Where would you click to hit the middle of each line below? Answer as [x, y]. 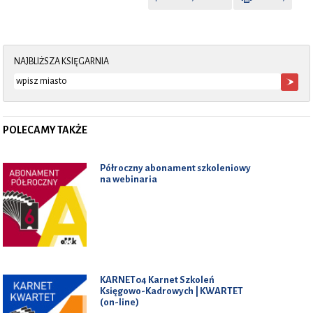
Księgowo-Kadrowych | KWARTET [172, 291]
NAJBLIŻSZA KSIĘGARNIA [62, 61]
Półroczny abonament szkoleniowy [176, 168]
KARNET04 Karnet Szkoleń [158, 279]
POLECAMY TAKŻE [45, 130]
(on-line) [120, 302]
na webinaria [129, 179]
